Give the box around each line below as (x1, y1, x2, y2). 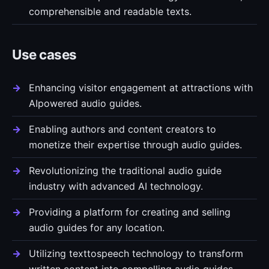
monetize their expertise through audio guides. (29, 139, 242, 151)
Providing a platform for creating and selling (29, 206, 231, 218)
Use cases (12, 46, 77, 62)
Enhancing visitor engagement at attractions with (29, 82, 253, 94)
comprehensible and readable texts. (29, 5, 192, 17)
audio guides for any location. (29, 222, 165, 234)
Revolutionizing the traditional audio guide (29, 165, 222, 177)
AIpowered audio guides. (29, 97, 142, 109)
